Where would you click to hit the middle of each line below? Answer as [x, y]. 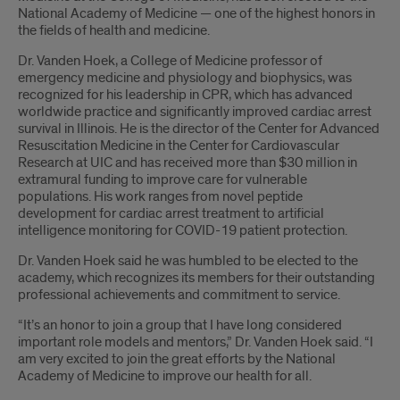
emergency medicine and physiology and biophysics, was [185, 78]
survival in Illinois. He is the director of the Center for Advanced [199, 129]
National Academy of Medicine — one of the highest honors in [196, 14]
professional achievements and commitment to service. [179, 295]
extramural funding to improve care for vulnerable [162, 180]
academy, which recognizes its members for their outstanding [196, 278]
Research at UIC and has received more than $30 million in [187, 163]
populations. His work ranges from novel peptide [160, 197]
